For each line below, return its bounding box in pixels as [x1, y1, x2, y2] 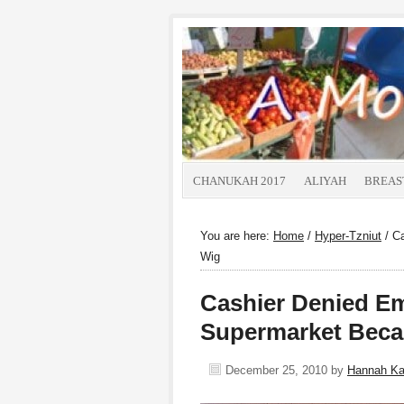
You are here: [200, 229, 273, 243]
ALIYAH [304, 174, 346, 188]
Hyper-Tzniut [315, 229, 381, 243]
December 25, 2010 [225, 363, 327, 377]
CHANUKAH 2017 [193, 174, 286, 188]
